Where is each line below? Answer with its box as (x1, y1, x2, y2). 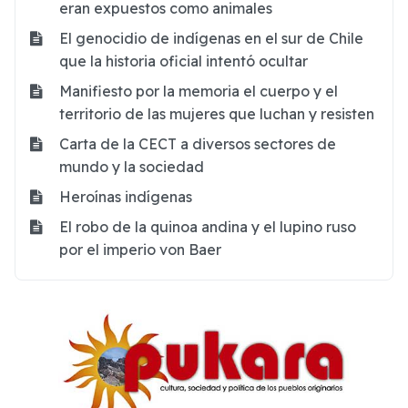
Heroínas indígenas (59, 187, 192, 206)
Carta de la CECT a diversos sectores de (59, 134, 336, 153)
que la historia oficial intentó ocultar (59, 51, 308, 70)
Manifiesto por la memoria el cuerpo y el (59, 81, 338, 100)
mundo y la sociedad (59, 157, 204, 176)
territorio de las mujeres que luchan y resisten (59, 104, 374, 123)
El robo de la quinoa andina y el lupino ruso (59, 217, 356, 236)
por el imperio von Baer (59, 240, 221, 259)
